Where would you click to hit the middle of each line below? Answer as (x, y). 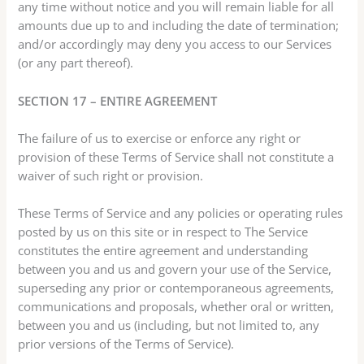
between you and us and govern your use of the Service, (175, 269)
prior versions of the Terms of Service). (126, 344)
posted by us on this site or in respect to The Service (163, 232)
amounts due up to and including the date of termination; (179, 26)
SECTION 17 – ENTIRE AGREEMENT (118, 100)
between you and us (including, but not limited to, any (169, 325)
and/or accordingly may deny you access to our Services (175, 44)
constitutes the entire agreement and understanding (163, 251)
